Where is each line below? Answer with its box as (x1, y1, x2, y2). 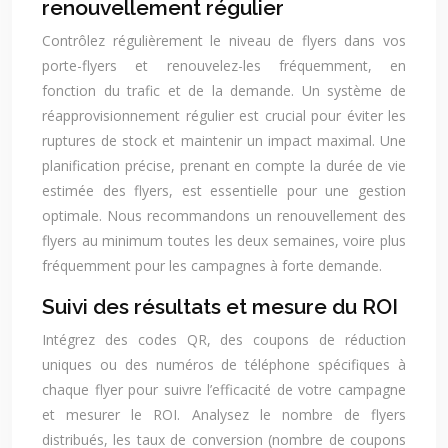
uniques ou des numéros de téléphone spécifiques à (42, 355, 406, 374)
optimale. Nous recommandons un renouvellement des (42, 206, 406, 225)
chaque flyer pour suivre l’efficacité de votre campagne (42, 380, 406, 399)
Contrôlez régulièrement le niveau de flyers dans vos (42, 31, 406, 50)
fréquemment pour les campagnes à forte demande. (42, 256, 382, 275)
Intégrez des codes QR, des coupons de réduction (42, 330, 406, 349)
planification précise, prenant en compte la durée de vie (42, 156, 406, 175)
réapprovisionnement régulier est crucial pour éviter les (42, 106, 406, 125)
